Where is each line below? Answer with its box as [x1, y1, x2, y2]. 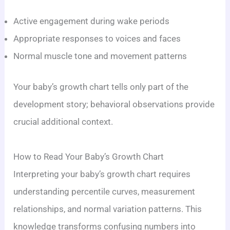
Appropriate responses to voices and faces [13, 33, 181, 44]
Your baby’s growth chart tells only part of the [13, 81, 189, 92]
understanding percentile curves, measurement [13, 186, 196, 197]
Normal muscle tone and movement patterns [13, 51, 187, 61]
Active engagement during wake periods [13, 16, 170, 26]
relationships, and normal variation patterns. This [13, 203, 202, 214]
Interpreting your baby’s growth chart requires [13, 168, 191, 179]
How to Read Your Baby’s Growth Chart [13, 151, 164, 162]
